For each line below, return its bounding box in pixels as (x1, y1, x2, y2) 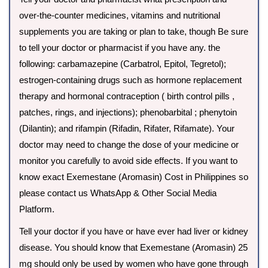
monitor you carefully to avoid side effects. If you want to (19, 156, 237, 166)
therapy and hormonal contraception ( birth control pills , (19, 91, 234, 102)
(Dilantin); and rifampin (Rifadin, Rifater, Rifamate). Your (19, 123, 234, 134)
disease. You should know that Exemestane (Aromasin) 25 (19, 242, 248, 253)
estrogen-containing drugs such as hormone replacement (19, 75, 242, 86)
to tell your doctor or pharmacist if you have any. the (19, 42, 220, 53)
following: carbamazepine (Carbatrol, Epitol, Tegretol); (19, 59, 226, 69)
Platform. (19, 204, 54, 215)
